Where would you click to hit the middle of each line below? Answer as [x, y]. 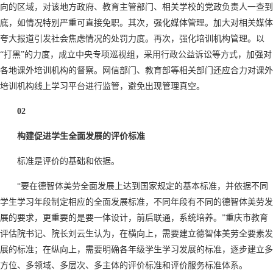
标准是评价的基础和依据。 [68, 161]
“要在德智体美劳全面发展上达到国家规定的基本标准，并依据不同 [143, 186]
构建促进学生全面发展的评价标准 [81, 136]
